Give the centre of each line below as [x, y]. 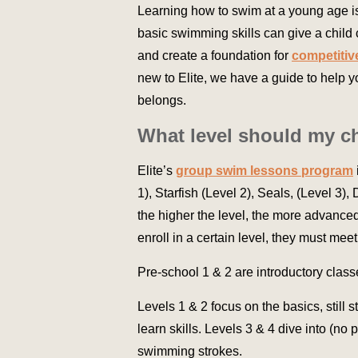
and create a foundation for [215, 56]
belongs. [162, 101]
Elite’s [157, 171]
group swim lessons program [265, 171]
